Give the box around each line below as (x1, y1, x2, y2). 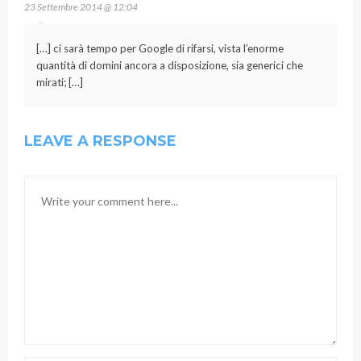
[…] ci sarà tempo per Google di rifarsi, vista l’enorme (36, 41, 284, 55)
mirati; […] (36, 75, 83, 89)
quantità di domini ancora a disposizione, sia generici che (36, 58, 303, 72)
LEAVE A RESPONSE (24, 131, 176, 150)
